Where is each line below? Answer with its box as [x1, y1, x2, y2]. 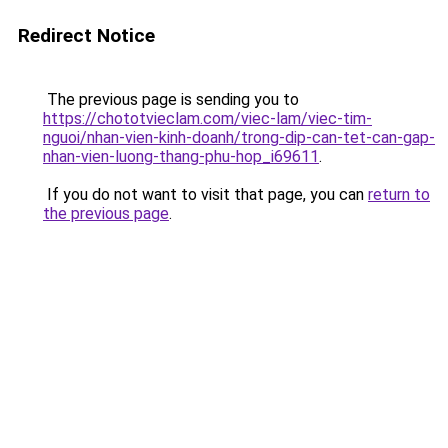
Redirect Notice [18, 24, 155, 47]
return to [368, 185, 430, 204]
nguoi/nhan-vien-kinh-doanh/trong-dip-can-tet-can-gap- [43, 128, 435, 147]
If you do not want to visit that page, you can [43, 185, 368, 204]
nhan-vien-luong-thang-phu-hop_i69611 [43, 147, 319, 166]
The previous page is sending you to [43, 90, 299, 109]
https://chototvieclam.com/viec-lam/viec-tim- [43, 109, 372, 128]
